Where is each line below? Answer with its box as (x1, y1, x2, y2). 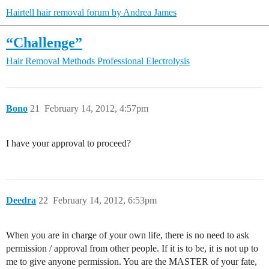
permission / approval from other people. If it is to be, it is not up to (6, 243, 258, 253)
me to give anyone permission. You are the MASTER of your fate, (6, 256, 257, 267)
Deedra (6, 195, 36, 205)
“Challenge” (6, 34, 82, 50)
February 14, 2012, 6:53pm (53, 195, 157, 205)
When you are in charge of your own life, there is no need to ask (6, 230, 249, 240)
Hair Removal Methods (6, 56, 95, 66)
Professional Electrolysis (97, 56, 190, 66)
